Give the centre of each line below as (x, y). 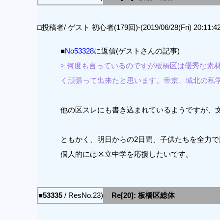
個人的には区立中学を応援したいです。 (126, 154)
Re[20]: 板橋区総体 (143, 195)
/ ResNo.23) (82, 195)
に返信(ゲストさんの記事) (137, 51)
